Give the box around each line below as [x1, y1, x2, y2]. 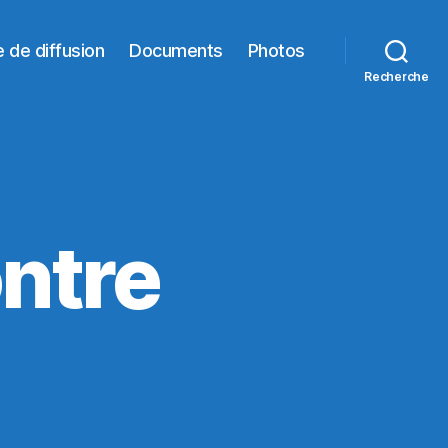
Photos [247, 39, 305, 61]
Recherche [364, 69, 429, 84]
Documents [129, 39, 223, 61]
